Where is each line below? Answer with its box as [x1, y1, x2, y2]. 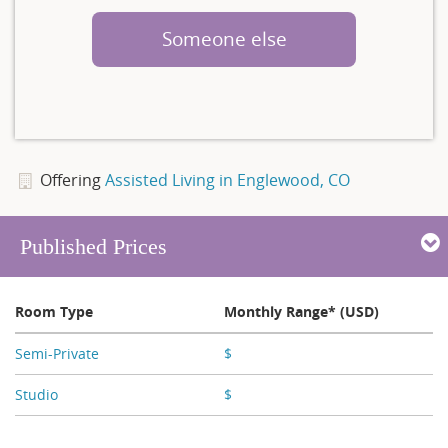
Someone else [161, 25, 287, 52]
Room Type [15, 301, 93, 321]
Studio [15, 384, 58, 404]
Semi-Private [15, 343, 99, 363]
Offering [39, 168, 105, 191]
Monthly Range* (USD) [224, 301, 379, 321]
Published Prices [20, 233, 167, 259]
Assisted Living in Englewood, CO [104, 168, 350, 191]
